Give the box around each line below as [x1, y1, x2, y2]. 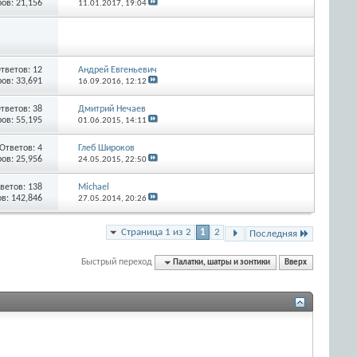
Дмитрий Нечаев [77, 104, 146, 114]
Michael [77, 182, 109, 192]
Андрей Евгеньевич [77, 65, 157, 75]
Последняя [249, 228, 297, 239]
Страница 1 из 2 [121, 226, 191, 237]
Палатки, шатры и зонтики [173, 257, 271, 267]
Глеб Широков [77, 143, 135, 153]
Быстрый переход [81, 257, 153, 267]
